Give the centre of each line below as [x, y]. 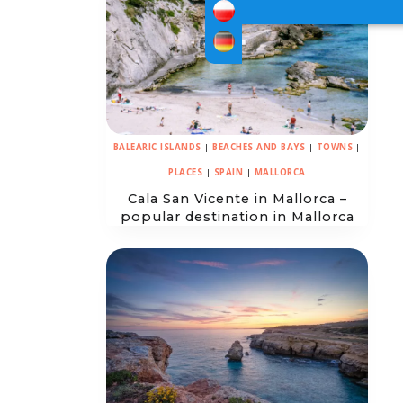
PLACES [186, 173]
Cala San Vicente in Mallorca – [237, 199]
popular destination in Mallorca [237, 217]
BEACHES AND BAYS [259, 148]
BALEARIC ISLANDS [157, 148]
